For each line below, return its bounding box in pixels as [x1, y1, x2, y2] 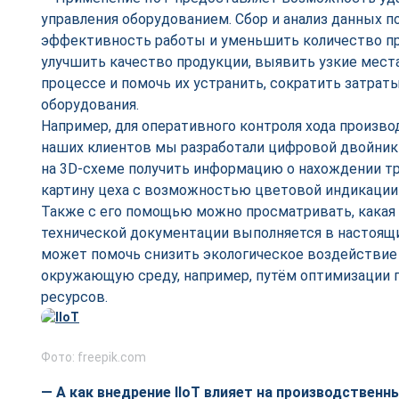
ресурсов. [41, 289, 108, 305]
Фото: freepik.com [41, 350, 146, 364]
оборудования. [41, 96, 139, 113]
